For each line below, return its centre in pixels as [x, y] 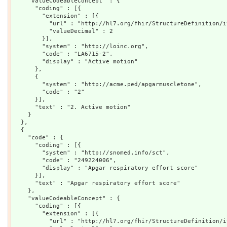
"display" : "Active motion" [76, 61]
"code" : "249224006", [65, 160]
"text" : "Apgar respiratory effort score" [97, 183]
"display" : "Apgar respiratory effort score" [106, 168]
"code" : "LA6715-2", [63, 54]
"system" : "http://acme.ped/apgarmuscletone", [108, 84]
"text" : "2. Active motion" [72, 107]
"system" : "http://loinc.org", [81, 46]
